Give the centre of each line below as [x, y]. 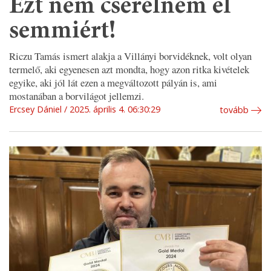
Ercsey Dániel [35, 109]
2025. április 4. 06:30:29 [115, 109]
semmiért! [63, 32]
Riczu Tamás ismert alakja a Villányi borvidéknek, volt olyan [130, 56]
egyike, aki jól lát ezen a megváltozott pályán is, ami [113, 82]
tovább [234, 109]
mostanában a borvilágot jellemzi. [77, 96]
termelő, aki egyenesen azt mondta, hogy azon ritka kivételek [129, 69]
